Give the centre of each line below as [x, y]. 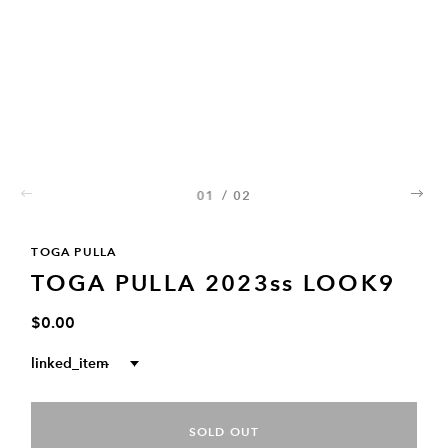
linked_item [70, 364]
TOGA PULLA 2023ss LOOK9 [213, 283]
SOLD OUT [224, 432]
